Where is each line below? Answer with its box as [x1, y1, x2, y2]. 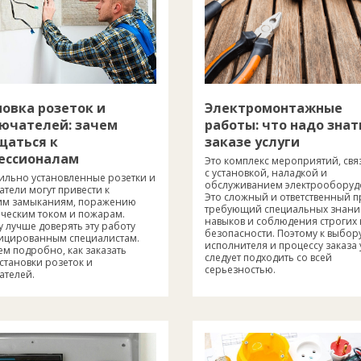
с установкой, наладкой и [205, 165, 327, 180]
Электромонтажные [205, 98, 342, 117]
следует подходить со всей [205, 250, 332, 264]
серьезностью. [205, 262, 276, 276]
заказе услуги [205, 132, 300, 151]
